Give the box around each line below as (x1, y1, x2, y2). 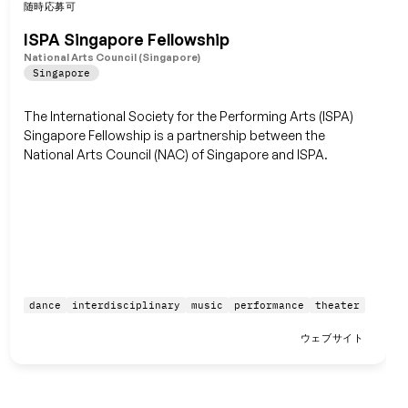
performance (233, 299, 304, 312)
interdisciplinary (71, 299, 180, 312)
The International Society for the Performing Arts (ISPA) (23, 107, 353, 124)
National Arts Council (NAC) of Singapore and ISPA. (23, 146, 328, 162)
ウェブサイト (300, 331, 364, 345)
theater (314, 299, 360, 312)
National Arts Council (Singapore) (23, 50, 200, 64)
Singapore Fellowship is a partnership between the (23, 127, 325, 143)
